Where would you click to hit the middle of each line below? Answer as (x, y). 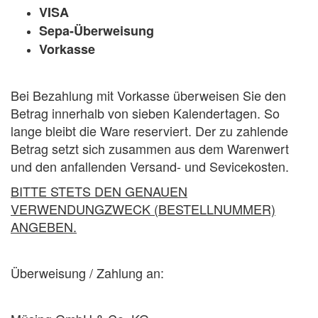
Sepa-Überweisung (97, 31)
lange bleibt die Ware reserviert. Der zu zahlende (149, 131)
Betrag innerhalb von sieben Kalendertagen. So (145, 113)
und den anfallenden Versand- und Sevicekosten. (150, 166)
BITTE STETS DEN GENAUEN (99, 191)
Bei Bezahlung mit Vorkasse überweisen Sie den (148, 95)
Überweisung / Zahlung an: (87, 273)
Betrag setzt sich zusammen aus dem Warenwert (150, 148)
